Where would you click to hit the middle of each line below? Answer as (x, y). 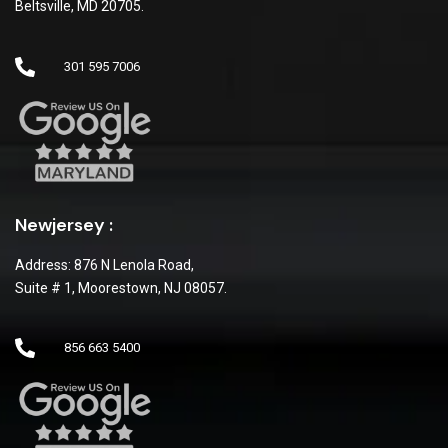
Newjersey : (64, 224)
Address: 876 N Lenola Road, (104, 264)
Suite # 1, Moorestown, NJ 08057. (121, 287)
